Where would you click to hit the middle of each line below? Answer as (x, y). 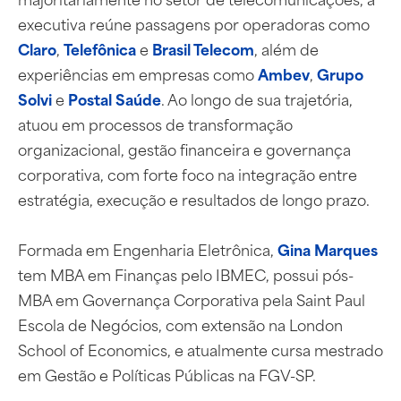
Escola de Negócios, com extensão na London (180, 324)
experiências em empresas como (138, 74)
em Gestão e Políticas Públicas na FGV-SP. (167, 375)
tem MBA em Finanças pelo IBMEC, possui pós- (186, 274)
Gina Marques (328, 249)
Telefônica (100, 49)
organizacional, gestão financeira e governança (184, 149)
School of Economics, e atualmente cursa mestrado (200, 350)
